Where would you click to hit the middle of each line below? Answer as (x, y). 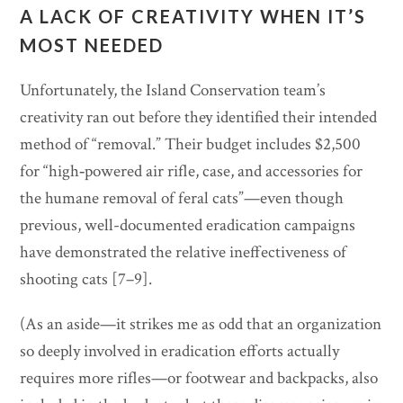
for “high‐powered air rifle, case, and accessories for (192, 172)
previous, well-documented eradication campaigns (188, 226)
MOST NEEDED (92, 45)
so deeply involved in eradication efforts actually (180, 352)
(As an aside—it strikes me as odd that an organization (201, 325)
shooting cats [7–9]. (86, 280)
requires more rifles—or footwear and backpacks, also (199, 379)
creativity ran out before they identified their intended (199, 118)
